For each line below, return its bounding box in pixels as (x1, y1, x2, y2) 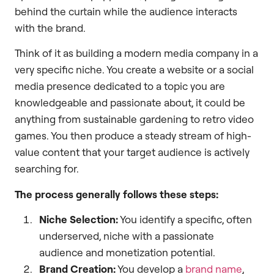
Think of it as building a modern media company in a (15, 46, 258, 60)
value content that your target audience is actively (15, 146, 250, 159)
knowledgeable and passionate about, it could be (15, 96, 245, 109)
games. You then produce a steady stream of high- (15, 129, 251, 143)
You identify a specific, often (118, 213, 252, 226)
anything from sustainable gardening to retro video (15, 113, 254, 126)
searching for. (15, 162, 79, 176)
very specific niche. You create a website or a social (15, 63, 254, 76)
